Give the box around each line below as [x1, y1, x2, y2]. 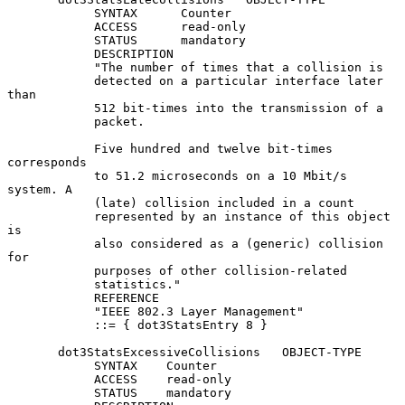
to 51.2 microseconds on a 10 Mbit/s [7, 168, 94, 183]
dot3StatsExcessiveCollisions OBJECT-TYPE [7, 344, 58, 359]
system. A [7, 182, 72, 196]
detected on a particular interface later [7, 73, 94, 88]
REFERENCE [7, 290, 94, 305]
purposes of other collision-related [7, 263, 94, 278]
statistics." [7, 277, 94, 291]
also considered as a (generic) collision [7, 236, 94, 250]
